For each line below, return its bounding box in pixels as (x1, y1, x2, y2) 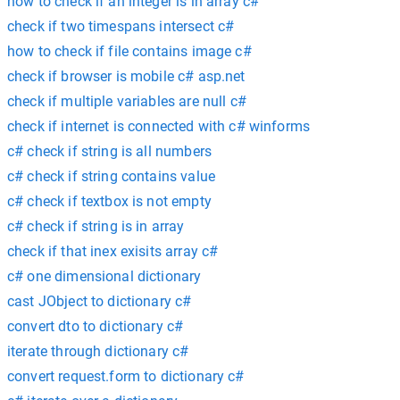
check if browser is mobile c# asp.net (7, 68, 246, 85)
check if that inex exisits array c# (7, 243, 219, 260)
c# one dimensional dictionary (7, 268, 202, 285)
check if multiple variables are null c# (7, 93, 246, 110)
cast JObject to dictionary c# (7, 293, 192, 310)
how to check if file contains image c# (7, 43, 252, 60)
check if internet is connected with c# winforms (7, 118, 311, 135)
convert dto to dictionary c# (7, 318, 184, 335)
